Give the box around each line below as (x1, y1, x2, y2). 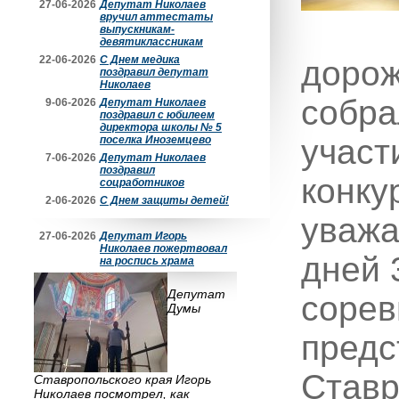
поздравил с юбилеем (100, 109, 215, 121)
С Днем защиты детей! (100, 194, 229, 207)
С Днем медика (100, 53, 180, 66)
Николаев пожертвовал (100, 242, 227, 255)
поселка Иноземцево (100, 134, 211, 146)
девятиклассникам (100, 36, 203, 48)
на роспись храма (100, 255, 194, 267)
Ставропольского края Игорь (34, 372, 211, 387)
